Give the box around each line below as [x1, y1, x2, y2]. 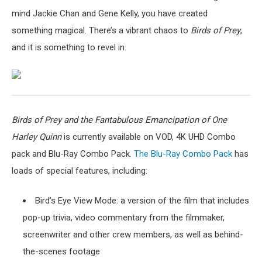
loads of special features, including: [12, 165, 147, 176]
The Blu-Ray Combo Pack [134, 148, 232, 159]
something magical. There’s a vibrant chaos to [12, 25, 191, 36]
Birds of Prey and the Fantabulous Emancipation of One [12, 114, 227, 125]
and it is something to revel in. [12, 42, 126, 53]
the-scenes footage [22, 246, 100, 257]
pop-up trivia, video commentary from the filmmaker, [22, 212, 225, 223]
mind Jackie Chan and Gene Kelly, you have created [12, 8, 208, 19]
